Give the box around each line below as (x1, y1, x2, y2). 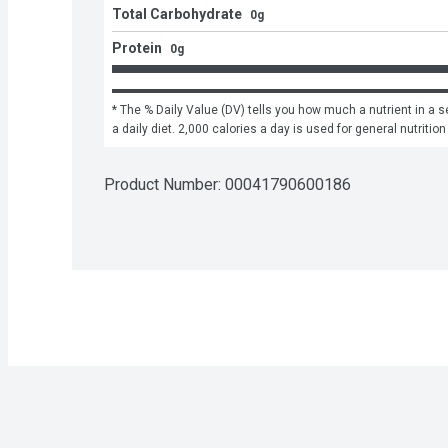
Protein (112, 40, 162, 57)
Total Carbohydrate (112, 6, 242, 23)
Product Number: (104, 175, 225, 195)
